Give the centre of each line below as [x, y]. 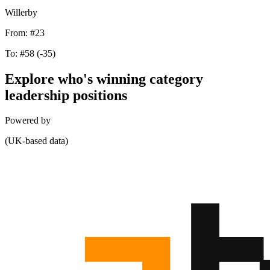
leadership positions [66, 95]
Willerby [21, 12]
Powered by [28, 121]
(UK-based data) [36, 141]
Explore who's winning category [104, 79]
